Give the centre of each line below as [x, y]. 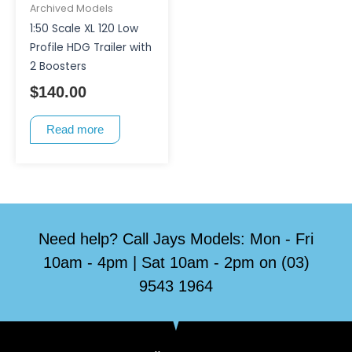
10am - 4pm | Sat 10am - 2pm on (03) [176, 262]
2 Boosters [58, 66]
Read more [75, 130]
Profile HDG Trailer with [90, 47]
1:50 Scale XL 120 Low [84, 28]
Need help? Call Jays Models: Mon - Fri [176, 238]
